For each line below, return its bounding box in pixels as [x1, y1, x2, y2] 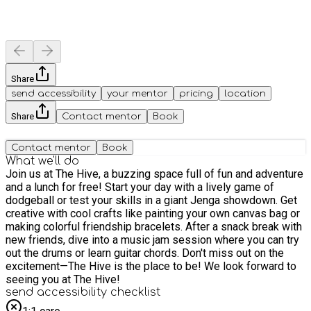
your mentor [107, 87, 168, 99]
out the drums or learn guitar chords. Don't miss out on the [6, 246, 284, 260]
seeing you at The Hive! [6, 272, 120, 286]
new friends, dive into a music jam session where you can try [6, 233, 299, 246]
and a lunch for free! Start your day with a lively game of [6, 180, 274, 194]
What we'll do [6, 154, 79, 167]
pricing [179, 87, 213, 99]
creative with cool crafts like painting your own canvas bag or [6, 206, 300, 220]
